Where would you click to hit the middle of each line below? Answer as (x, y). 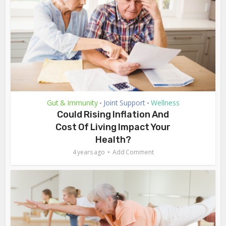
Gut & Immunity (72, 102)
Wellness (165, 102)
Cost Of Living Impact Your (113, 127)
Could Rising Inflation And (113, 114)
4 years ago (89, 152)
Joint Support (124, 102)
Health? (113, 139)
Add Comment (133, 152)
